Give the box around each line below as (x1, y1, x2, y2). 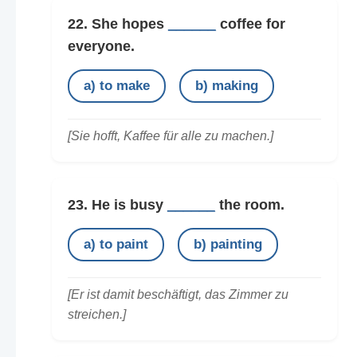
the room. (214, 196, 284, 213)
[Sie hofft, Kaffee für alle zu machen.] (67, 128, 273, 143)
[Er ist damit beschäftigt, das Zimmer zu (67, 287, 288, 301)
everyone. (67, 37, 135, 54)
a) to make (83, 77, 150, 93)
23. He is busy (67, 196, 167, 213)
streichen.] (67, 307, 126, 321)
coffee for (215, 15, 285, 32)
